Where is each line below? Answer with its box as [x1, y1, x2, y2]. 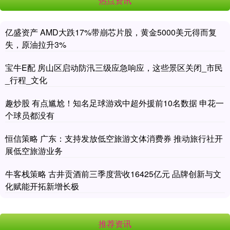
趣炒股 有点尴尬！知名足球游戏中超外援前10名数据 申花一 [5, 97, 224, 109]
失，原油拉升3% [5, 38, 66, 50]
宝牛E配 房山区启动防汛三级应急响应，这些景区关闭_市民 [5, 61, 223, 73]
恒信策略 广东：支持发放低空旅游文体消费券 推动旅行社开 [5, 132, 223, 144]
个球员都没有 [5, 109, 54, 121]
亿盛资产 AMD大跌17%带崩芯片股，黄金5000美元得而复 [5, 26, 217, 38]
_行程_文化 [5, 73, 47, 86]
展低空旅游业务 [5, 144, 63, 157]
